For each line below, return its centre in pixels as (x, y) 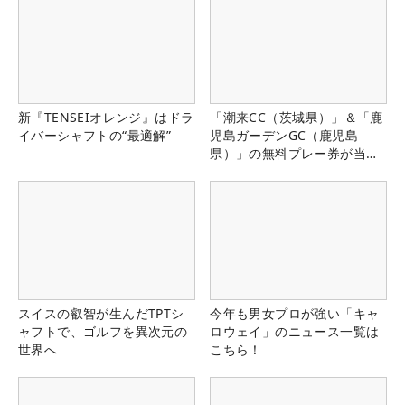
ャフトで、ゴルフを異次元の (103, 331)
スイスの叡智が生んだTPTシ (101, 313)
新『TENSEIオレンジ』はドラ (106, 118)
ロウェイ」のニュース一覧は (295, 331)
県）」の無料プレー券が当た (295, 154)
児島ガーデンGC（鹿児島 (284, 136)
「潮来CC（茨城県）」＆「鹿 (297, 118)
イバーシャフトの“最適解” (95, 136)
